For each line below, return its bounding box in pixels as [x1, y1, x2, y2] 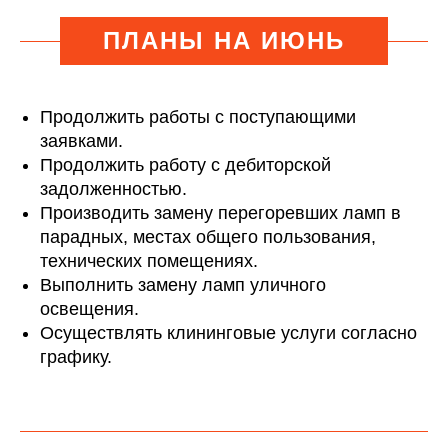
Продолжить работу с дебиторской [40, 155, 331, 175]
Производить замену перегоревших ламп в [40, 203, 401, 223]
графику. [40, 347, 112, 367]
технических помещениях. [40, 251, 258, 271]
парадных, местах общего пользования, [40, 227, 376, 247]
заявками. [40, 131, 123, 151]
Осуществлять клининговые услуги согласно [40, 323, 417, 343]
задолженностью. [40, 179, 187, 199]
